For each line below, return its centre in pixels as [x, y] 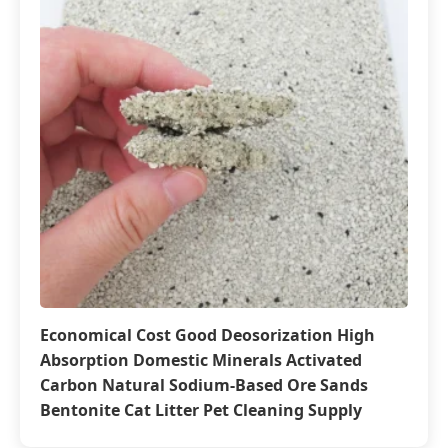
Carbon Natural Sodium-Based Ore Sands [204, 385]
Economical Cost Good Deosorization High [207, 335]
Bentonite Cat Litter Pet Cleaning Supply [201, 410]
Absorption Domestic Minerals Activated [201, 360]
